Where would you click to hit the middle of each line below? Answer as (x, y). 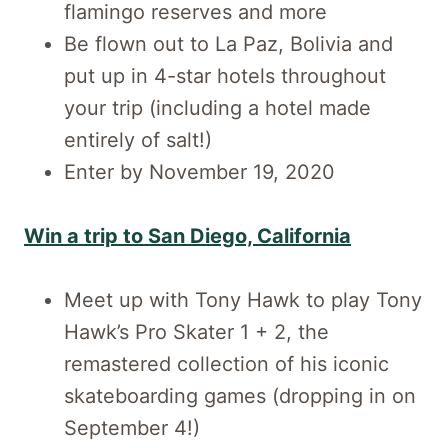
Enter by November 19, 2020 (199, 171)
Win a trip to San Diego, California (187, 235)
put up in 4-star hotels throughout (225, 75)
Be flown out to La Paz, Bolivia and (228, 43)
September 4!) (132, 427)
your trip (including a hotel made (217, 107)
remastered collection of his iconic (226, 363)
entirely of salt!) (138, 139)
